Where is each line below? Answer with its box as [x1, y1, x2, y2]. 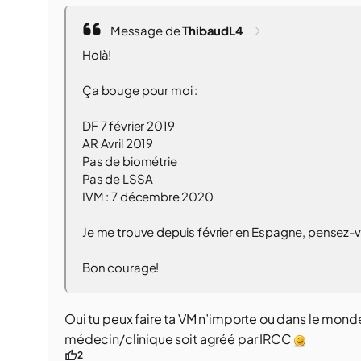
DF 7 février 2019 [82, 118, 175, 133]
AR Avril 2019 [82, 135, 154, 151]
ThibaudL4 [182, 23, 243, 38]
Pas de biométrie [82, 153, 177, 168]
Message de [108, 23, 183, 38]
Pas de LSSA [82, 171, 153, 186]
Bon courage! [82, 259, 160, 275]
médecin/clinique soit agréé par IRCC [64, 330, 294, 347]
